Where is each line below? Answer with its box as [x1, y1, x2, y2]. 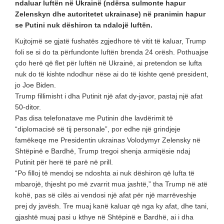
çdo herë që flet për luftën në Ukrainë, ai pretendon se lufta [15, 59, 202, 67]
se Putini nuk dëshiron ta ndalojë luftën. [15, 21, 152, 29]
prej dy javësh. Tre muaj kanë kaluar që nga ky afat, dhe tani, [15, 202, 208, 210]
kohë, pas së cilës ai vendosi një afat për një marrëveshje [15, 191, 196, 199]
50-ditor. [15, 103, 41, 111]
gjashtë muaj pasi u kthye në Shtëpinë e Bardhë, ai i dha [15, 213, 193, 221]
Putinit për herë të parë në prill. [15, 158, 113, 166]
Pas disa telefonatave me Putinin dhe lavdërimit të [15, 114, 173, 122]
